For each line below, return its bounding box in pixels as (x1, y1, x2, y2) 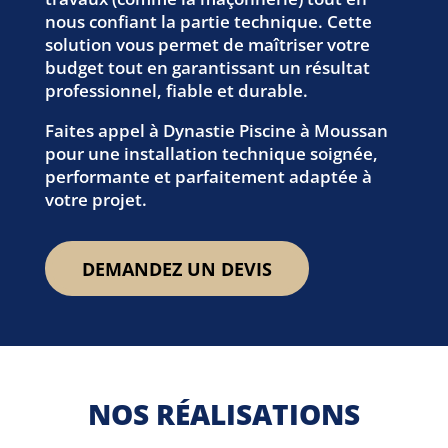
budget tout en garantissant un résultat (44, 56, 370, 80)
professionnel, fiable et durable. (44, 79, 308, 103)
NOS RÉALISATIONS (87, 394, 360, 433)
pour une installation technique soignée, (44, 142, 378, 166)
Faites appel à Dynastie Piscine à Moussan (44, 119, 388, 143)
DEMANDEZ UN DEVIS (81, 256, 272, 281)
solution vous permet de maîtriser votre (44, 33, 370, 57)
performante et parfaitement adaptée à (44, 165, 372, 189)
